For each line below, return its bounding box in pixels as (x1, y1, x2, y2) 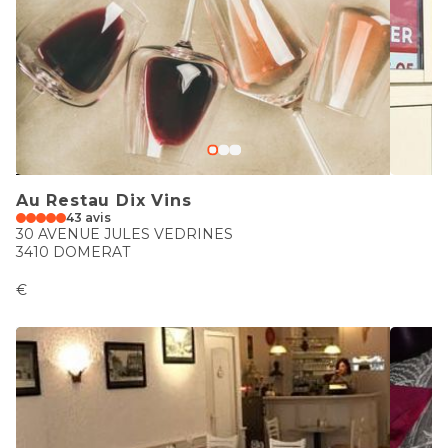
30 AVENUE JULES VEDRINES (16, 225, 233, 243)
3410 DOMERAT (16, 243, 130, 261)
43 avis (66, 210, 111, 225)
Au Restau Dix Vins (16, 191, 192, 210)
